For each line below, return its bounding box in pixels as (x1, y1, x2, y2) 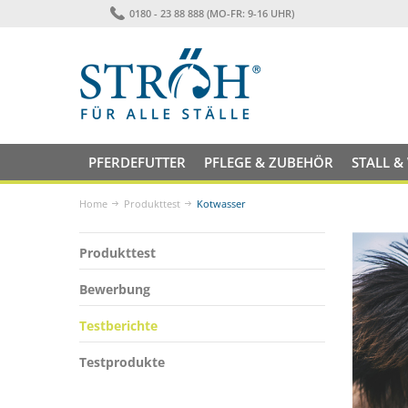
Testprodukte (79, 353, 165, 371)
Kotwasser (197, 197, 246, 210)
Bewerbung (79, 280, 150, 298)
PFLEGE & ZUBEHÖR (204, 153, 333, 171)
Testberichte (79, 317, 158, 334)
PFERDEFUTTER (88, 153, 186, 171)
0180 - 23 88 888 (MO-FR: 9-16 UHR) (128, 6, 294, 20)
